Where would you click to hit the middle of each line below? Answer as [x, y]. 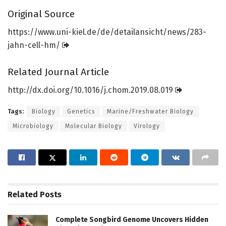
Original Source [41, 14]
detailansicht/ [140, 32]
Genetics [81, 112]
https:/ [21, 32]
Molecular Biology [94, 126]
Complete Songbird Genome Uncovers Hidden [132, 220]
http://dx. [25, 90]
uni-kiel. [72, 32]
